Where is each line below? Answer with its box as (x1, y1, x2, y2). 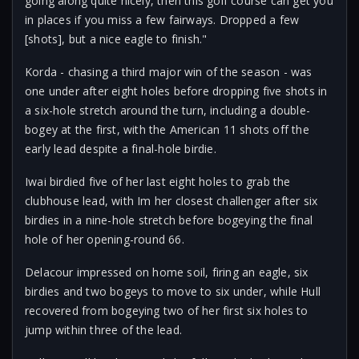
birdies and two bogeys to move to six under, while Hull (25, 284, 321, 299)
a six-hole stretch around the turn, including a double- (25, 103, 311, 118)
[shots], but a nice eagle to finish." (25, 31, 208, 46)
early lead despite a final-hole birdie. (25, 141, 216, 156)
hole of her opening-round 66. (25, 232, 184, 247)
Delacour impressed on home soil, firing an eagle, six (25, 264, 309, 280)
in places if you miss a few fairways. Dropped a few (25, 12, 300, 27)
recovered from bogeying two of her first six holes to (25, 303, 309, 318)
